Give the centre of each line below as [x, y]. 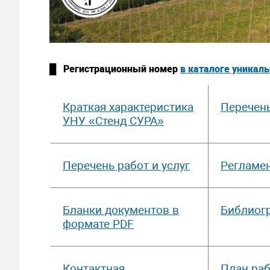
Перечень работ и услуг [126, 166]
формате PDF [98, 224]
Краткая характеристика [128, 107]
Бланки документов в [121, 210]
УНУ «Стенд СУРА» [113, 121]
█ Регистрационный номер [115, 69]
